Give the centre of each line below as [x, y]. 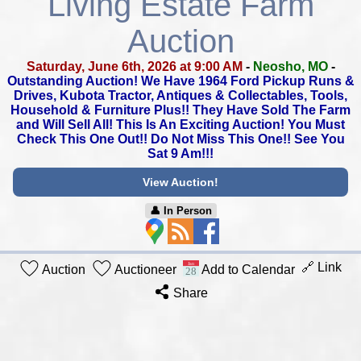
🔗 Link [322, 267]
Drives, [35, 95]
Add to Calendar [247, 270]
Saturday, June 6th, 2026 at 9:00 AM [134, 66]
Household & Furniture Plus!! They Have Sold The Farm [180, 110]
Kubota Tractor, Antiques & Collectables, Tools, [202, 95]
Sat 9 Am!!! [180, 154]
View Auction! [180, 182]
